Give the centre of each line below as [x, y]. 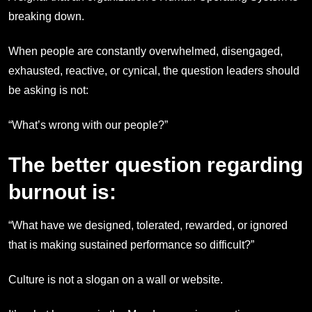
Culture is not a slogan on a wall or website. [116, 280]
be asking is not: [48, 90]
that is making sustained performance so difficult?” [131, 244]
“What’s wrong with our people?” [88, 125]
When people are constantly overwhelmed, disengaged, [146, 51]
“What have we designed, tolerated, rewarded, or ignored [148, 225]
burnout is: [62, 192]
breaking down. [46, 16]
